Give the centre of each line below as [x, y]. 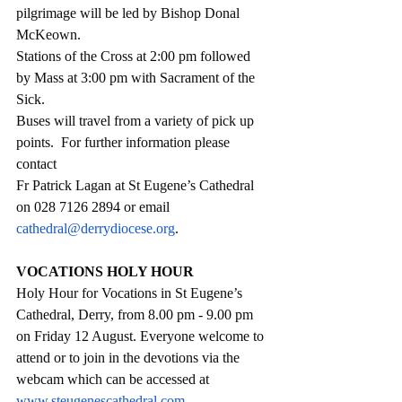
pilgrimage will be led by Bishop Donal [130, 13]
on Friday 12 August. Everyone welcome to [142, 336]
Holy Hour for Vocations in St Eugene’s [131, 293]
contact [38, 164]
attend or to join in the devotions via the [130, 358]
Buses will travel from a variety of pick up [137, 121]
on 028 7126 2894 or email [95, 207]
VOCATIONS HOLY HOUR [105, 272]
